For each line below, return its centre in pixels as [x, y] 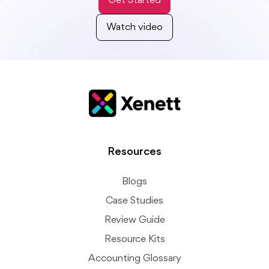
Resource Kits [134, 240]
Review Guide [134, 220]
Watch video [134, 27]
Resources [134, 152]
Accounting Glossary [134, 259]
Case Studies [134, 201]
